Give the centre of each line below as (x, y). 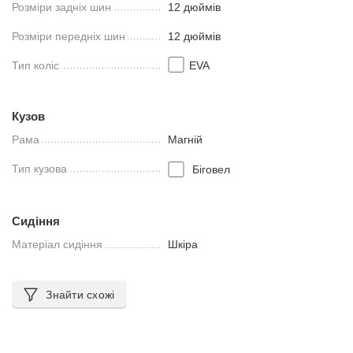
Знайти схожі (80, 295)
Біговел (211, 169)
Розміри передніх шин (69, 36)
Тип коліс (36, 65)
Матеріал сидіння (58, 245)
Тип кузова (40, 168)
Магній (186, 139)
